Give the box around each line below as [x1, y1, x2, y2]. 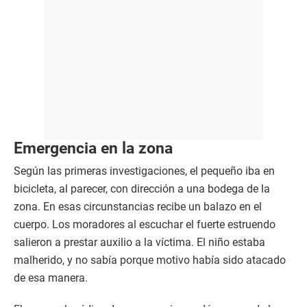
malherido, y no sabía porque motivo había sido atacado [14, 254, 286, 267]
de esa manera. [14, 271, 88, 285]
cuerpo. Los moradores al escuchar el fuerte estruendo [14, 218, 275, 232]
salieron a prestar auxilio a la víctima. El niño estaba [14, 236, 265, 249]
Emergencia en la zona [14, 139, 173, 158]
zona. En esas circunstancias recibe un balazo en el [14, 200, 262, 214]
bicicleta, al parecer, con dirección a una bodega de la [14, 182, 270, 196]
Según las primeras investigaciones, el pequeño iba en [14, 164, 275, 178]
